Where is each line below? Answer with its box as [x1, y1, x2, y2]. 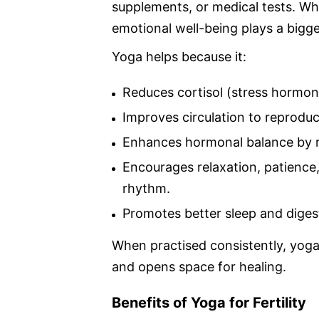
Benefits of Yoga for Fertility [112, 293, 306, 311]
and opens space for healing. [112, 258, 286, 274]
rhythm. [122, 180, 170, 196]
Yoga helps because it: [112, 48, 246, 64]
